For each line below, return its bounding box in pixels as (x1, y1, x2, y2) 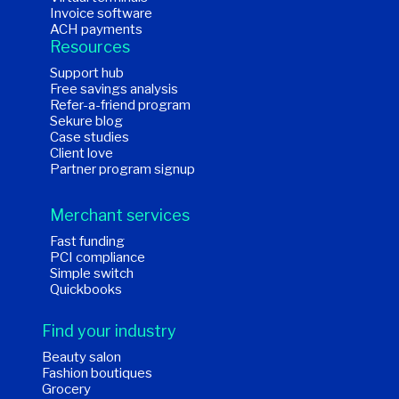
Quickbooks (50, 281, 122, 298)
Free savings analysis (50, 81, 178, 98)
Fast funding (50, 233, 125, 250)
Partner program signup (50, 161, 195, 178)
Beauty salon (42, 349, 121, 366)
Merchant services (50, 206, 190, 225)
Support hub (50, 65, 124, 82)
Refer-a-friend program (50, 97, 191, 114)
